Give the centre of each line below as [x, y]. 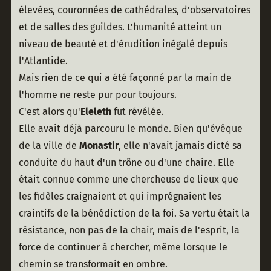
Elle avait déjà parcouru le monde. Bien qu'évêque [130, 129]
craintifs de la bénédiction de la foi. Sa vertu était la [134, 214]
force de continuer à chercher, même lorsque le [123, 247]
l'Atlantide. [43, 61]
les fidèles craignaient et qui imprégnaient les [120, 197]
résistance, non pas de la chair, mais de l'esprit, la [129, 230]
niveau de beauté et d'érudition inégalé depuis [123, 44]
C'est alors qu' [49, 112]
